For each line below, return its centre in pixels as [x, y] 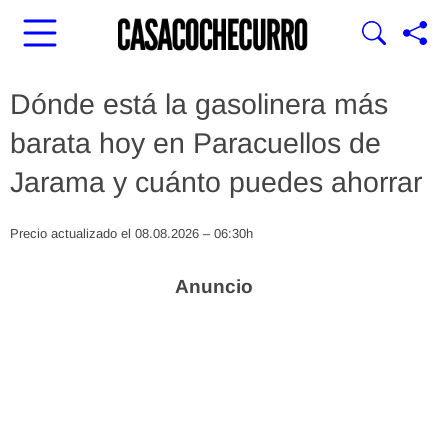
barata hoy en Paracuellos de [195, 143]
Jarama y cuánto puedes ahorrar [216, 182]
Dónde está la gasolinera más [199, 104]
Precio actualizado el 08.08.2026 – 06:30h [131, 233]
